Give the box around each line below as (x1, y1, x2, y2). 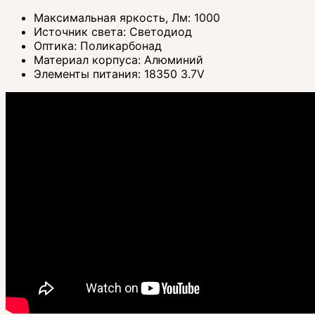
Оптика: (34, 39, 80, 53)
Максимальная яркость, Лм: (34, 11, 194, 25)
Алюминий (144, 53, 203, 67)
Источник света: (34, 25, 129, 39)
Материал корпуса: (34, 53, 144, 67)
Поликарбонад (80, 39, 162, 53)
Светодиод (129, 25, 192, 39)
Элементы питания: (34, 67, 144, 82)
